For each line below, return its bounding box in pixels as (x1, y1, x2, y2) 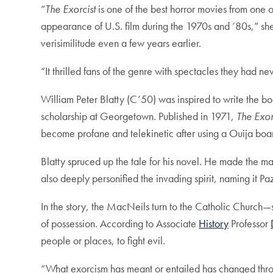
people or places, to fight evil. (41, 233, 166, 248)
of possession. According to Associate (41, 216, 199, 231)
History (199, 216, 229, 231)
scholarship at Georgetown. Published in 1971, (41, 109, 237, 124)
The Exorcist (45, 2, 96, 16)
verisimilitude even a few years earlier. (41, 36, 202, 51)
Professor (229, 216, 271, 231)
